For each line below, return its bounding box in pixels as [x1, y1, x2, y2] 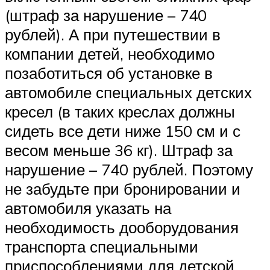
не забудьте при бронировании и [5, 179, 240, 199]
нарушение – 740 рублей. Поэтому [5, 160, 253, 180]
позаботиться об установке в [5, 63, 213, 83]
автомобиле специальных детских [5, 83, 252, 102]
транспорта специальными [5, 237, 198, 257]
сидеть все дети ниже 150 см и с [5, 121, 240, 141]
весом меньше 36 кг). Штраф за [5, 140, 233, 160]
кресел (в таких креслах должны [5, 102, 235, 122]
